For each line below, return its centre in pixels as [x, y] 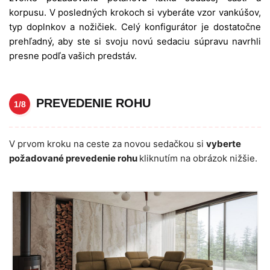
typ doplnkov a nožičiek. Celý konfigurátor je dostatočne [135, 27]
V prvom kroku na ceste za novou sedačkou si [108, 144]
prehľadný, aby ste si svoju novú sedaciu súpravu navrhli [135, 42]
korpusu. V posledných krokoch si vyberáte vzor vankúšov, [135, 13]
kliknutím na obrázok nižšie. [198, 159]
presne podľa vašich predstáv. [73, 56]
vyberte [224, 144]
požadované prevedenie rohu [74, 159]
